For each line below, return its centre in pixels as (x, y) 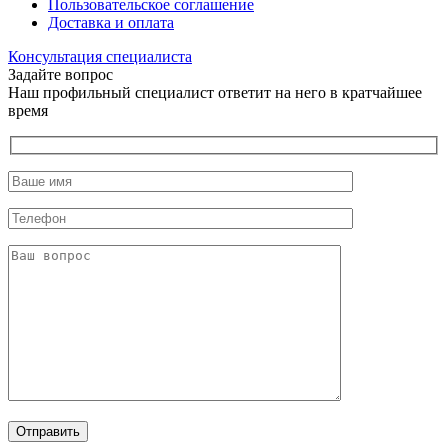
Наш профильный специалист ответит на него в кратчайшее (215, 92)
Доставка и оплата (111, 22)
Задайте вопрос (60, 74)
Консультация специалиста (100, 56)
